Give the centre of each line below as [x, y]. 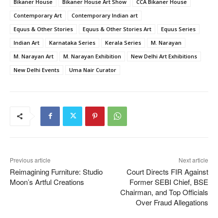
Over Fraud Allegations [172, 202]
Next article [193, 160]
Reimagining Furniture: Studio [56, 171]
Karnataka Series [72, 42]
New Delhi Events [36, 70]
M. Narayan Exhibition [92, 56]
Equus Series [178, 29]
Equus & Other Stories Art [117, 29]
